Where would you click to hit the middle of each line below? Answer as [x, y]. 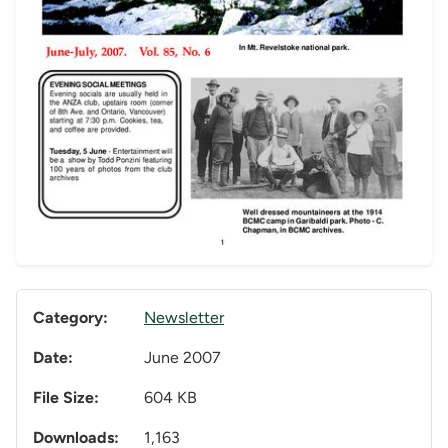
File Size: [66, 398]
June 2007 [182, 358]
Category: [70, 318]
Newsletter [184, 318]
